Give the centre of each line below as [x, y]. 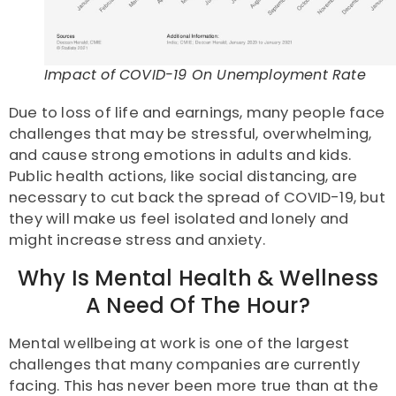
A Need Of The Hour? [198, 306]
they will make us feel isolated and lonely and [179, 219]
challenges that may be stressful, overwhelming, [190, 134]
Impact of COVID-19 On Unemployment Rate [205, 75]
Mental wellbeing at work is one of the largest [179, 344]
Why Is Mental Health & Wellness [198, 278]
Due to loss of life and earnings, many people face [197, 113]
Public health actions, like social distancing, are [183, 177]
